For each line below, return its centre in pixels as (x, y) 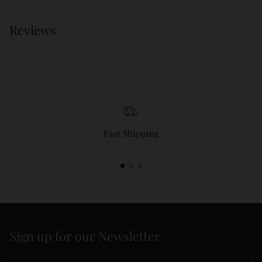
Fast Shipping (131, 133)
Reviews (33, 30)
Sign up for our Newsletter (85, 236)
